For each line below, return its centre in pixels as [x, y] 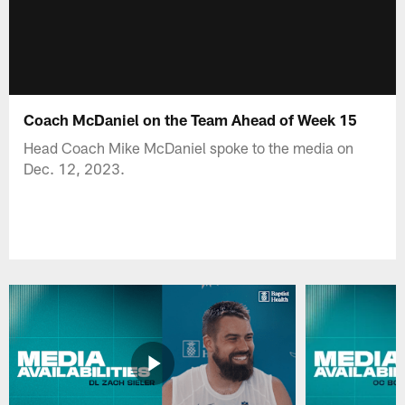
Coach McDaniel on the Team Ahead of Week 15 [191, 119]
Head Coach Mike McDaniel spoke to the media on [189, 147]
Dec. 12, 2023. [75, 168]
